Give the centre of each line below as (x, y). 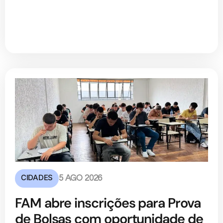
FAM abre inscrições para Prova (108, 203)
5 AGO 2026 (80, 178)
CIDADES (37, 178)
